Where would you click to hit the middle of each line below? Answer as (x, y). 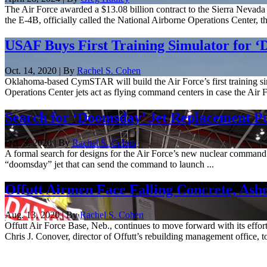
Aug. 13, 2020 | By (42, 215)
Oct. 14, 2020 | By (41, 71)
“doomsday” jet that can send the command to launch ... (109, 164)
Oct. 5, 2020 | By (38, 142)
